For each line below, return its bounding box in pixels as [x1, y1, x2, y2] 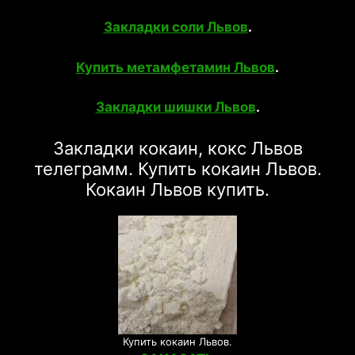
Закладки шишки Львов [95, 99, 256, 115]
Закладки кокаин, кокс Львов [52, 137, 303, 158]
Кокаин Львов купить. [86, 178, 269, 200]
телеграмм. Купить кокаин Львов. [33, 158, 322, 179]
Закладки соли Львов [103, 19, 248, 35]
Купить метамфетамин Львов [76, 59, 275, 75]
